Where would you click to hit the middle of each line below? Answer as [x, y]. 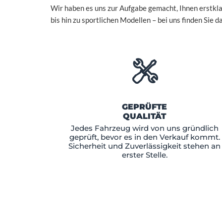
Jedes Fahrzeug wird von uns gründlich [144, 128]
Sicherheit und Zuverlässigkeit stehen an [144, 146]
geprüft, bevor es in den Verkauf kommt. [144, 137]
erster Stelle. [144, 155]
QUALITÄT [144, 116]
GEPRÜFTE [144, 107]
